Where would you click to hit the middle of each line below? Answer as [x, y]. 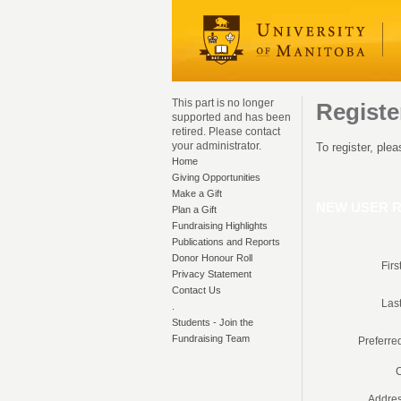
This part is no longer [223, 103]
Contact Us [196, 290]
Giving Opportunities [216, 177]
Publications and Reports [226, 242]
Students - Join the [213, 322]
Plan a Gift [194, 209]
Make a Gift [197, 193]
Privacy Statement [212, 274]
